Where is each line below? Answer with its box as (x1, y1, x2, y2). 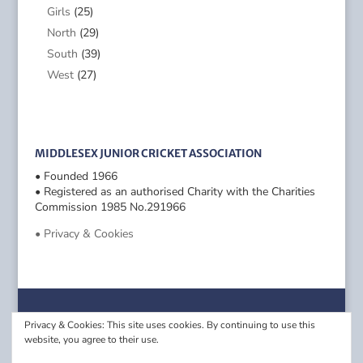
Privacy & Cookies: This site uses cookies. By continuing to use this (24, 318, 315, 331)
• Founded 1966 (34, 169, 117, 184)
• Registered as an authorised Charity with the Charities (34, 184, 315, 199)
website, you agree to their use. (24, 333, 159, 346)
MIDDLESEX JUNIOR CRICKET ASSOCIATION (34, 147, 262, 160)
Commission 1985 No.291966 (34, 199, 186, 215)
